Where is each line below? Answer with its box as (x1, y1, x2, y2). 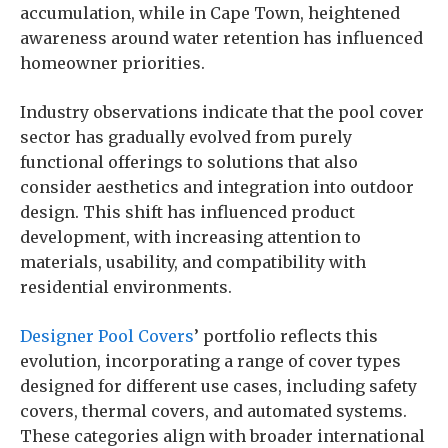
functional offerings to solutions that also (20, 152, 358, 172)
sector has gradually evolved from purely (20, 127, 352, 147)
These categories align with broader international (20, 426, 425, 446)
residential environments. (20, 277, 232, 297)
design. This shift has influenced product (20, 202, 355, 222)
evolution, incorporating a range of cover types (20, 351, 401, 371)
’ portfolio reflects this (194, 326, 378, 346)
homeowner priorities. (20, 53, 205, 73)
